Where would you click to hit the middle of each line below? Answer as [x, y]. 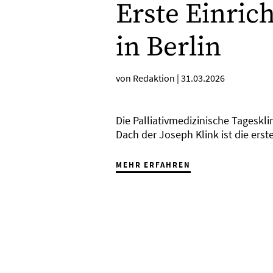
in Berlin [168, 48]
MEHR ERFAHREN [153, 165]
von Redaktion [146, 78]
